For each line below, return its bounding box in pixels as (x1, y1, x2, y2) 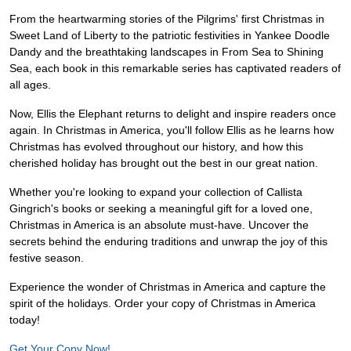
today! (9, 313, 40, 327)
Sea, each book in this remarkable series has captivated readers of (9, 62, 341, 75)
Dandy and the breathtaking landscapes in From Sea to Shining (9, 45, 324, 59)
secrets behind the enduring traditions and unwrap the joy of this (9, 235, 327, 248)
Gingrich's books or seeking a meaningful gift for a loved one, (9, 202, 313, 215)
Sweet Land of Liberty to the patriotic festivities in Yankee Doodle (9, 29, 330, 42)
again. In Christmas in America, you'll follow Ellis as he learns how (9, 124, 334, 137)
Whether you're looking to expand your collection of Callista (9, 186, 302, 199)
